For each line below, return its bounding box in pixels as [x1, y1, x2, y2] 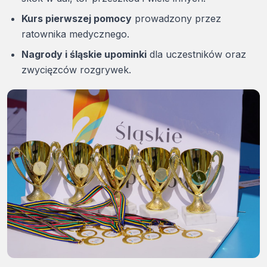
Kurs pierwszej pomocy [21, 13, 132, 25]
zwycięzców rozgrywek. [21, 64, 131, 76]
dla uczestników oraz [147, 48, 246, 61]
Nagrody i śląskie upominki [21, 48, 147, 61]
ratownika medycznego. [21, 28, 129, 41]
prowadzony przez [132, 13, 221, 25]
